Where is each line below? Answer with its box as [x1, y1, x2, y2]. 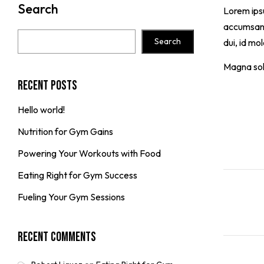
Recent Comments [18, 229, 96, 245]
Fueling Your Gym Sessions [18, 190, 125, 203]
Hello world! [18, 103, 65, 115]
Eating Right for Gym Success [18, 169, 137, 181]
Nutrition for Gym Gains [18, 125, 113, 137]
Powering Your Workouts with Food [18, 147, 161, 159]
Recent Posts [18, 77, 77, 94]
